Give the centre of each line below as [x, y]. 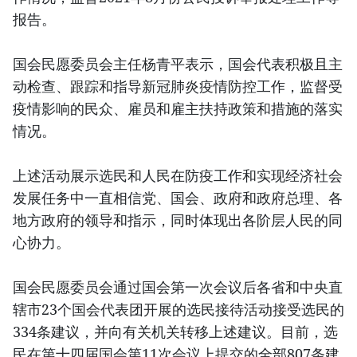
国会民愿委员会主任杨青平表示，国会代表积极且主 [178, 64]
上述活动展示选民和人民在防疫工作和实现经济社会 [178, 176]
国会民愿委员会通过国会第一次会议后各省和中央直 [178, 287]
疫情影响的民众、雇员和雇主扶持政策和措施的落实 [178, 109]
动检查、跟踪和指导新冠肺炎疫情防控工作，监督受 [178, 86]
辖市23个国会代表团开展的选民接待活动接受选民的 [178, 310]
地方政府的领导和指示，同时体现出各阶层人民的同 [178, 220]
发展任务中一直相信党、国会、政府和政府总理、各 [178, 198]
